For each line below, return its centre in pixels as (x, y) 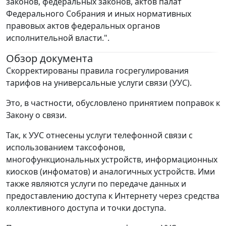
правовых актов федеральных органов (83, 26)
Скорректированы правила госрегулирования (97, 71)
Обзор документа (49, 59)
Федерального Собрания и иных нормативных (99, 14)
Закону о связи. (36, 115)
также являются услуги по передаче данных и (96, 184)
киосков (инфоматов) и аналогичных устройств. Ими (110, 172)
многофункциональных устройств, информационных (112, 160)
